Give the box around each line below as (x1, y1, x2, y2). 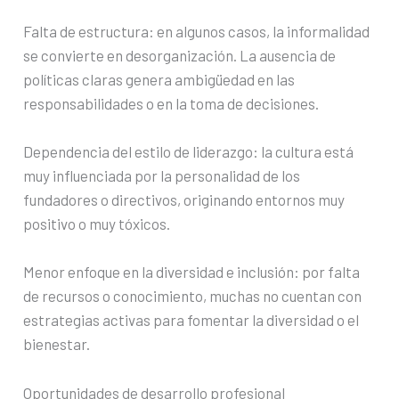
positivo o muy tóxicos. (23, 215, 171, 233)
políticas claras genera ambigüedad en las (23, 69, 296, 88)
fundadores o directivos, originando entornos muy (23, 191, 346, 209)
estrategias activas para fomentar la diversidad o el (23, 311, 360, 330)
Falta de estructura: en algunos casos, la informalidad (23, 21, 370, 40)
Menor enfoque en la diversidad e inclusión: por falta (23, 263, 361, 281)
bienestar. (23, 335, 91, 354)
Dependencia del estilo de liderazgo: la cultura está (23, 142, 354, 161)
